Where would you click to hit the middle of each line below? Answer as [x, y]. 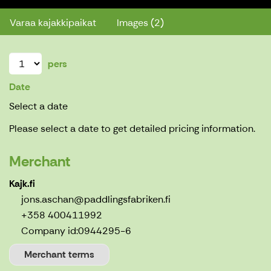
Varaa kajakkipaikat [53, 23]
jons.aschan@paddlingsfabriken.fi [96, 200]
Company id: [50, 231]
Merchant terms [59, 255]
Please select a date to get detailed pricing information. [132, 129]
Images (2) [140, 23]
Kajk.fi [22, 184]
